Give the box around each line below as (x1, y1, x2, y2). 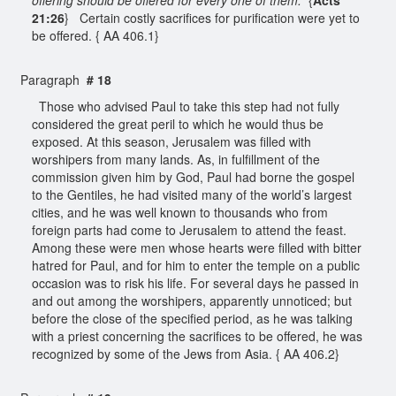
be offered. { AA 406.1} (32, 26, 163, 44)
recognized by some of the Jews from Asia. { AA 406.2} (32, 344, 343, 362)
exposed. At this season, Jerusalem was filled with (32, 132, 311, 150)
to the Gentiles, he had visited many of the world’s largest (32, 185, 352, 203)
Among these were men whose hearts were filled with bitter (32, 238, 362, 256)
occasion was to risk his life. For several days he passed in (32, 273, 359, 292)
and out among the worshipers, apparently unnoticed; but (32, 291, 352, 309)
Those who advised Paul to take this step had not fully (32, 96, 339, 115)
